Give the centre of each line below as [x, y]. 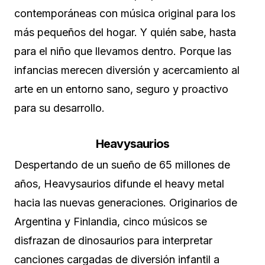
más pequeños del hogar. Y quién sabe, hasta [125, 33]
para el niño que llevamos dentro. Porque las [123, 51]
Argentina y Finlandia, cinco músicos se [111, 222]
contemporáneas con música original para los [125, 14]
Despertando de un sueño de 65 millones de [122, 165]
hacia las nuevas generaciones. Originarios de [126, 203]
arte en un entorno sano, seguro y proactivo [121, 89]
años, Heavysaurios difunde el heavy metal [119, 184]
